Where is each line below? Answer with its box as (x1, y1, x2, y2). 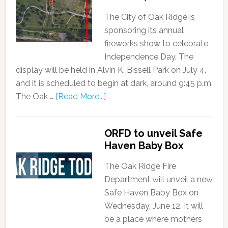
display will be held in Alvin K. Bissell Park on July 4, (15, 65, 206, 75)
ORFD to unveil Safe (104, 127, 203, 139)
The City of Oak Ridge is (104, 12, 195, 22)
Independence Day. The (104, 51, 193, 62)
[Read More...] (55, 91, 106, 101)
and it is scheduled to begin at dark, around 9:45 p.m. (15, 78, 213, 88)
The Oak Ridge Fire (104, 161, 176, 171)
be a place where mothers (104, 214, 202, 224)
